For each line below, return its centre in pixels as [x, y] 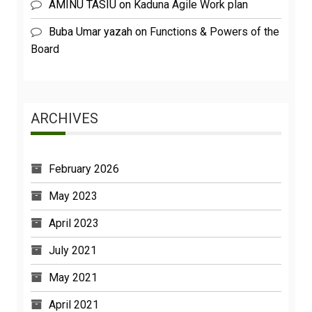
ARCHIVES [64, 119]
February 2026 [84, 169]
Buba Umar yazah [91, 32]
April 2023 [74, 224]
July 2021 [73, 251]
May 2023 [73, 196]
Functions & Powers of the [214, 32]
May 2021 [73, 278]
